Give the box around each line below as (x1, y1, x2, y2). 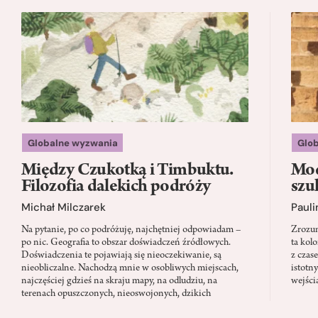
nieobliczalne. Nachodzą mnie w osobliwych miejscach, (21, 263, 238, 274)
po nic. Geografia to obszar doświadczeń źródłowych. (21, 237, 231, 248)
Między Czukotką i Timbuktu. (21, 162, 234, 181)
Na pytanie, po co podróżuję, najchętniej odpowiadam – (21, 224, 241, 236)
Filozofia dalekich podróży (21, 178, 211, 197)
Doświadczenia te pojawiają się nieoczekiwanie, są (21, 250, 221, 261)
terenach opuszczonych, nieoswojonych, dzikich (21, 288, 211, 300)
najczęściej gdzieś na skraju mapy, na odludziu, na (21, 275, 217, 287)
